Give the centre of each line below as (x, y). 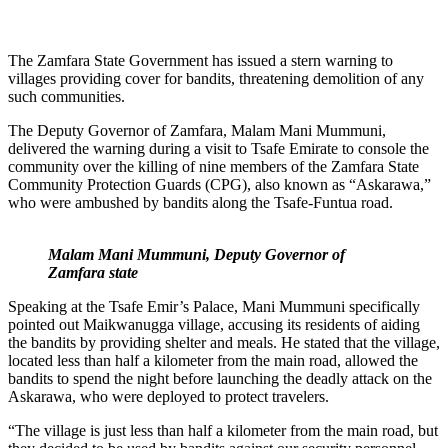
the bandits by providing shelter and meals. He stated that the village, (224, 342)
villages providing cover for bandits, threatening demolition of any (216, 78)
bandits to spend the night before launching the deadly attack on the (220, 378)
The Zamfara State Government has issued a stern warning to (200, 60)
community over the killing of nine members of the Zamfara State (213, 166)
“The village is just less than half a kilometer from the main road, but (223, 430)
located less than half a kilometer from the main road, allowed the (213, 360)
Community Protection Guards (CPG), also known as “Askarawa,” (219, 184)
